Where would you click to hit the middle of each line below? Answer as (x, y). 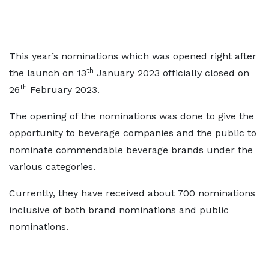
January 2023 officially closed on (171, 73)
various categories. (52, 167)
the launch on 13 (48, 73)
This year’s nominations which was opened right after (133, 56)
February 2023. (63, 90)
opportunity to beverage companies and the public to (133, 133)
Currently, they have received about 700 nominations (132, 193)
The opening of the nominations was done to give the (131, 116)
